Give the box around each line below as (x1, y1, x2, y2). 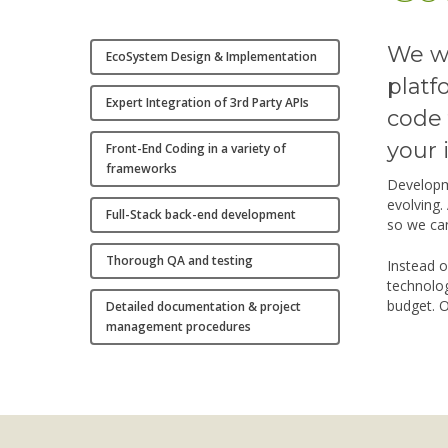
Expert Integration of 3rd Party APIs (106, 94, 310, 112)
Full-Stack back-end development (106, 206, 297, 224)
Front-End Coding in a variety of (106, 140, 287, 158)
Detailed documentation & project (106, 298, 302, 316)
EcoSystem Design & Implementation (106, 48, 318, 66)
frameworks (106, 160, 178, 178)
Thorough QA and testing (106, 252, 254, 270)
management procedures (106, 318, 252, 336)
